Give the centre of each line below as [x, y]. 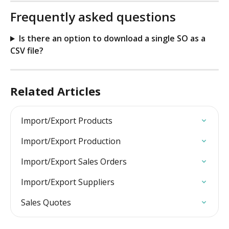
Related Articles [55, 91]
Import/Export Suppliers [68, 182]
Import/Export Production [71, 141]
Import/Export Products [67, 121]
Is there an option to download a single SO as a [113, 39]
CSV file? [27, 51]
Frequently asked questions [93, 17]
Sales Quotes [46, 203]
